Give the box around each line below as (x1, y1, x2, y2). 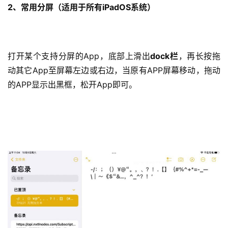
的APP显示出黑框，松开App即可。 (8, 79, 137, 90)
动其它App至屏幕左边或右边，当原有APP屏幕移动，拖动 (8, 65, 220, 75)
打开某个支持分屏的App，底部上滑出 (8, 50, 151, 61)
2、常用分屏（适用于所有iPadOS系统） (8, 2, 155, 12)
